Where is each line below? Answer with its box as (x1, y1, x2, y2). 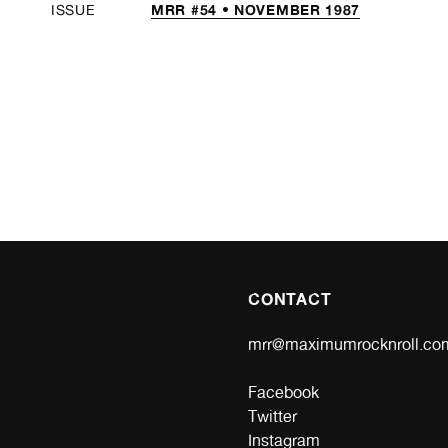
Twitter (248, 406, 297, 426)
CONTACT (248, 288, 332, 309)
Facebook (248, 382, 319, 402)
